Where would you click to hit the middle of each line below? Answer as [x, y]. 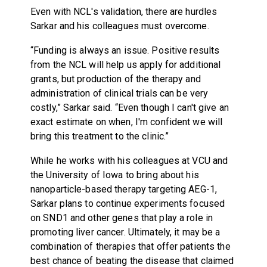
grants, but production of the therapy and [115, 79]
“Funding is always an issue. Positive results [125, 50]
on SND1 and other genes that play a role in [122, 218]
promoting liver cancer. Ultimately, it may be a [125, 232]
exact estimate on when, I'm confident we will [126, 122]
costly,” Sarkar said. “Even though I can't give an [129, 107]
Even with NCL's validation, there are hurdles [124, 11]
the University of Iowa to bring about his [114, 175]
